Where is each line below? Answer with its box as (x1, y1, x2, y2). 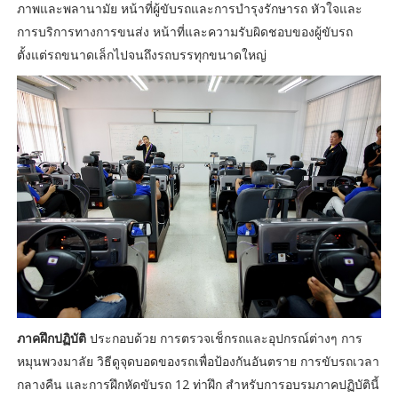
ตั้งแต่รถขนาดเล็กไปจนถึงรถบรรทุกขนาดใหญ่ (16, 45, 267, 63)
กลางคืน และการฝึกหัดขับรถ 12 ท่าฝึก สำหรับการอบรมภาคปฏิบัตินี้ (16, 376, 379, 394)
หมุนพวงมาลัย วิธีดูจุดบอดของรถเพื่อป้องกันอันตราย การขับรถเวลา (16, 353, 379, 370)
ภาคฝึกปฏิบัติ (16, 330, 86, 347)
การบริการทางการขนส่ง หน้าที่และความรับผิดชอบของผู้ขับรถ (16, 22, 353, 40)
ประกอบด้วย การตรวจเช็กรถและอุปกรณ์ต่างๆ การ (85, 330, 362, 347)
